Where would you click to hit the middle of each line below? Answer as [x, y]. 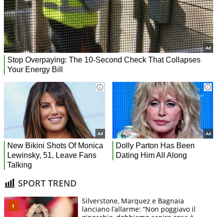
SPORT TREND [46, 183]
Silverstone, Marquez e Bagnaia [133, 201]
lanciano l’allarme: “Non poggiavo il [139, 209]
